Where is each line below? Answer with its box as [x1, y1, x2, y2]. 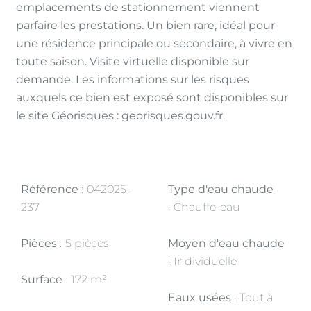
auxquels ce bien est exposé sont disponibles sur [16, 91, 288, 104]
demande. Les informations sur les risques [16, 73, 249, 86]
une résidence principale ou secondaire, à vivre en [16, 37, 292, 50]
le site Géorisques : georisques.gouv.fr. [16, 109, 225, 122]
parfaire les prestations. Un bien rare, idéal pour [16, 19, 275, 32]
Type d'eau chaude [168, 183, 274, 196]
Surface [21, 273, 65, 286]
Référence [21, 183, 81, 196]
